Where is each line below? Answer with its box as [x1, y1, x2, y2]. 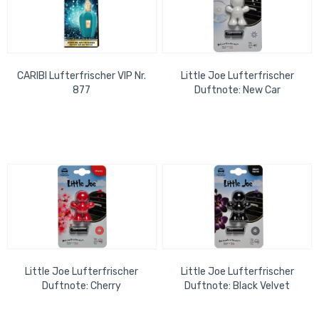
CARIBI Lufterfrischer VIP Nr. [17, 69, 147, 82]
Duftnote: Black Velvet [184, 280, 291, 293]
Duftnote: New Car [194, 83, 281, 96]
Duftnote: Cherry [42, 280, 122, 293]
